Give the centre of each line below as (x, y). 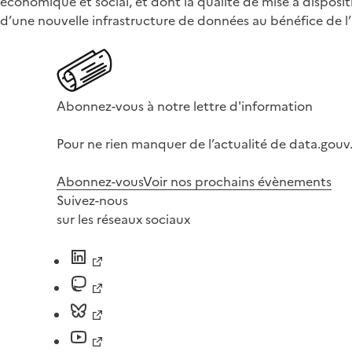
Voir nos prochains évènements (237, 181)
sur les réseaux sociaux (123, 219)
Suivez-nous (92, 200)
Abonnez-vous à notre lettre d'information (185, 106)
